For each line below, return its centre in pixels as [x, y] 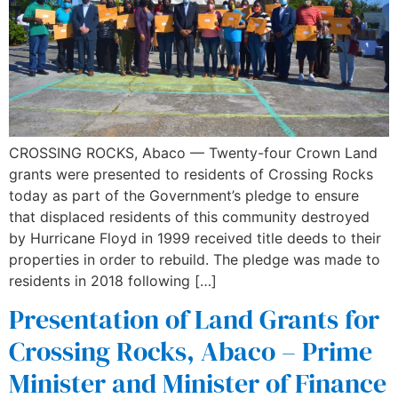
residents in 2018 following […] [113, 280]
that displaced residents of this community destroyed [189, 216]
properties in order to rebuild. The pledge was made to [195, 259]
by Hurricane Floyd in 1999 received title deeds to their [195, 238]
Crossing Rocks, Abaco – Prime [191, 352]
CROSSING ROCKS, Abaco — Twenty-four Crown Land [193, 152]
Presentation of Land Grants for [194, 320]
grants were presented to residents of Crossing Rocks [191, 174]
